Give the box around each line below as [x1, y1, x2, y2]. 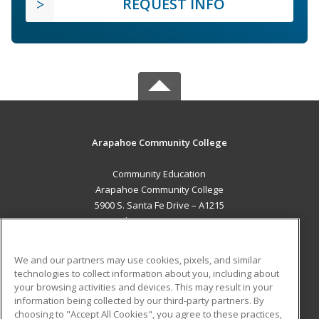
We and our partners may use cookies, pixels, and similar [14, 253, 261, 266]
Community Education [113, 167, 206, 181]
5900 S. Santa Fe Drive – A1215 [94, 199, 224, 212]
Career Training [47, 261, 114, 275]
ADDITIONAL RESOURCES [99, 295, 220, 309]
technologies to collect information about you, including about [14, 266, 279, 280]
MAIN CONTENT [120, 244, 199, 258]
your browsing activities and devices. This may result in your [14, 280, 273, 293]
